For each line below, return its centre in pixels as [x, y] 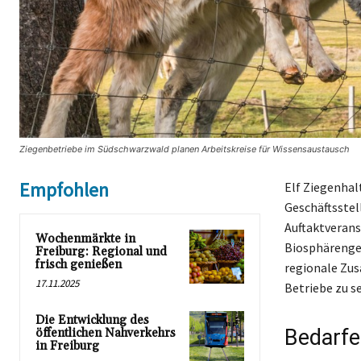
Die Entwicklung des [92, 320]
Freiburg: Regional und [101, 251]
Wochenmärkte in [85, 239]
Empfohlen [64, 189]
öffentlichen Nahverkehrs [106, 333]
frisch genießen [79, 264]
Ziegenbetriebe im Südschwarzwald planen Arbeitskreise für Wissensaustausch [185, 149]
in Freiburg [67, 346]
